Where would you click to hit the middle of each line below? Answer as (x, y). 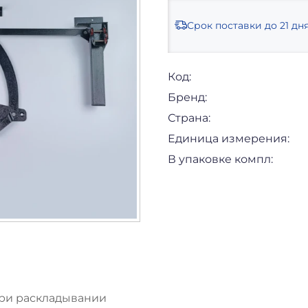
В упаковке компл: (220, 159)
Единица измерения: (229, 138)
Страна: (189, 118)
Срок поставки (224, 25)
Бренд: (187, 97)
